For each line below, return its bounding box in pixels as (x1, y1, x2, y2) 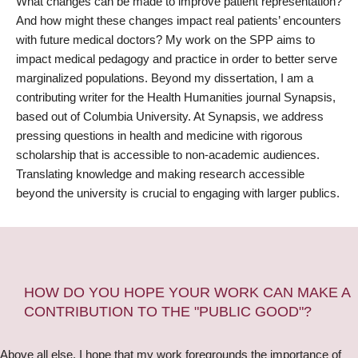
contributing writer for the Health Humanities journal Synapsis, (16, 89, 336, 104)
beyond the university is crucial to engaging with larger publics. (16, 185, 340, 200)
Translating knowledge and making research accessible (16, 166, 304, 181)
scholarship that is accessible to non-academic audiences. (16, 147, 320, 161)
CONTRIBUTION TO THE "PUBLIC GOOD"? (24, 303, 312, 320)
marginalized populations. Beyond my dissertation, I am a (16, 70, 313, 85)
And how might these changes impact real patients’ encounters (16, 13, 341, 27)
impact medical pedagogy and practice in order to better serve (16, 51, 337, 66)
